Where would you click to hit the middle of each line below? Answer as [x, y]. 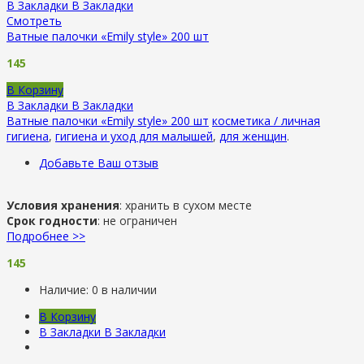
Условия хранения [63, 205]
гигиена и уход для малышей [134, 136]
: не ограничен [137, 220]
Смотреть [34, 20]
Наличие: [65, 289]
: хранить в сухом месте [186, 205]
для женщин [253, 136]
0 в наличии [124, 289]
